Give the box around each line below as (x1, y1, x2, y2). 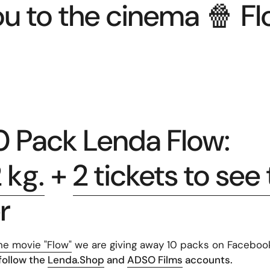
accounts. (182, 253, 233, 266)
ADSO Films (127, 253, 183, 266)
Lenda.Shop (47, 253, 104, 266)
